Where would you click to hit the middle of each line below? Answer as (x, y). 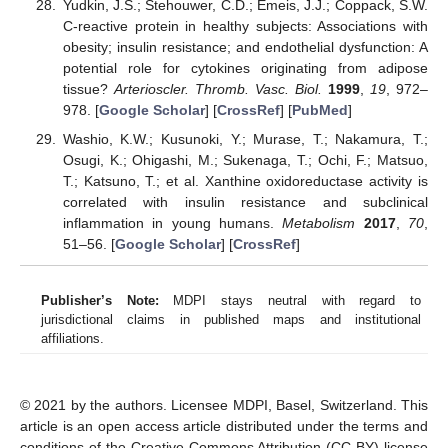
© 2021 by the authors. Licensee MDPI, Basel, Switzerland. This (224, 405)
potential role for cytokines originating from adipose (245, 68)
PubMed (319, 110)
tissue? (88, 89)
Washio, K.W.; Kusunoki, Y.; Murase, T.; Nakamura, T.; (245, 138)
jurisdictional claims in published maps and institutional (231, 320)
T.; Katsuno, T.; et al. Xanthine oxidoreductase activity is (245, 180)
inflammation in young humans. (172, 222)
